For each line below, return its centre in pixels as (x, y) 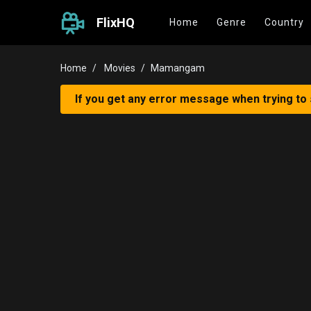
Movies (120, 68)
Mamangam (178, 68)
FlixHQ (116, 23)
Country (284, 22)
